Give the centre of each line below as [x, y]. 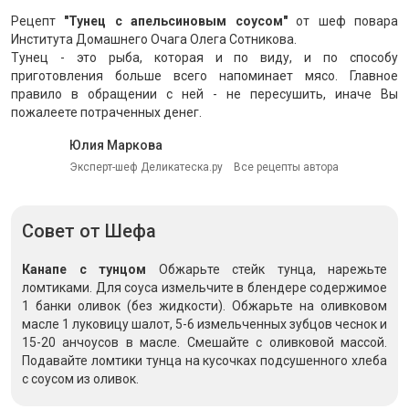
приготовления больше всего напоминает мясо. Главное [204, 76]
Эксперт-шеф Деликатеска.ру [146, 167]
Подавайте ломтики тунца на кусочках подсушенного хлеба [204, 361]
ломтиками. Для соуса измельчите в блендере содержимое [204, 288]
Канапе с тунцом [84, 269]
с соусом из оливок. [80, 379]
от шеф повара [343, 21]
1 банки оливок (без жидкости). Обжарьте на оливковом [204, 306]
